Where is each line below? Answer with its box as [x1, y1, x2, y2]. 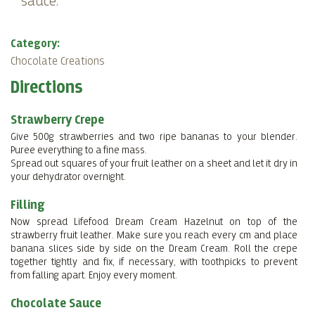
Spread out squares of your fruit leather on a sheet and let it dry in [11, 157, 297, 169]
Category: [11, 37, 60, 50]
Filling [11, 198, 45, 212]
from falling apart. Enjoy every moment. [11, 269, 177, 281]
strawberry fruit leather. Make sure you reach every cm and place [11, 229, 297, 240]
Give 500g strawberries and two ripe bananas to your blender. [11, 131, 297, 142]
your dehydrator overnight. [11, 171, 126, 182]
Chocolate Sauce [11, 296, 101, 310]
